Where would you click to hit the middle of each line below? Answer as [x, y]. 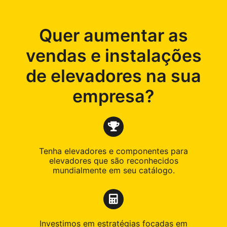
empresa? [113, 96]
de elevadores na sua [113, 76]
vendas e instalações [113, 56]
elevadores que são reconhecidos [113, 161]
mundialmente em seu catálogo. [113, 171]
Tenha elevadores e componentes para [113, 151]
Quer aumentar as [113, 35]
